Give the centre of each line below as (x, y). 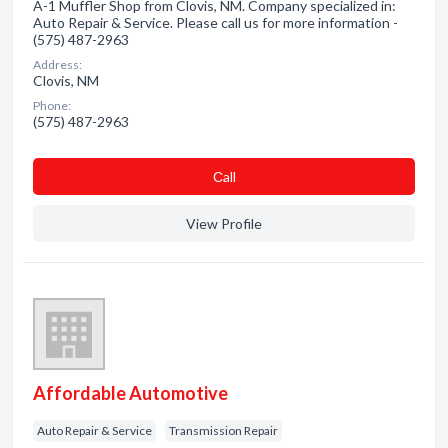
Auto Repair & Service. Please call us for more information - (215, 22)
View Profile (224, 223)
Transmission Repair (223, 430)
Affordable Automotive (130, 393)
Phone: (52, 105)
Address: (57, 64)
